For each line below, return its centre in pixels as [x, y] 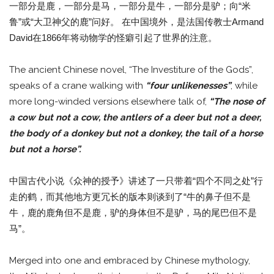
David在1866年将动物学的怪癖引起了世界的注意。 [113, 37]
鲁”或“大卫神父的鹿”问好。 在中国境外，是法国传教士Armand [136, 21]
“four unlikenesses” [188, 85]
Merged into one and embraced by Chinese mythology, [130, 260]
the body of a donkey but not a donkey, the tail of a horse [136, 133]
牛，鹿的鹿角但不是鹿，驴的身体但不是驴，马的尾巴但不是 [133, 212]
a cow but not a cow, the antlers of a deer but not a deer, [135, 117]
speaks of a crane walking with [77, 85]
